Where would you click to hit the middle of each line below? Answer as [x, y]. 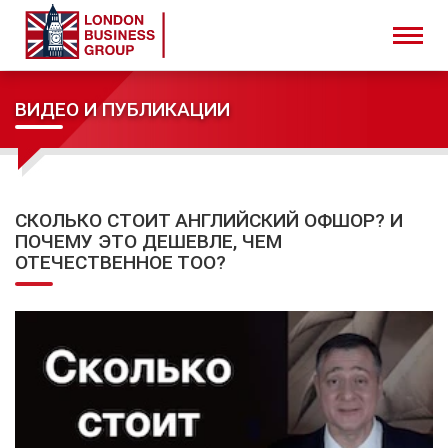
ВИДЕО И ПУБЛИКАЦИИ [122, 110]
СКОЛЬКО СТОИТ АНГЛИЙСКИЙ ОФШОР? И [209, 220]
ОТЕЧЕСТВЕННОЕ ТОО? [120, 262]
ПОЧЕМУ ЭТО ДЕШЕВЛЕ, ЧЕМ [148, 241]
